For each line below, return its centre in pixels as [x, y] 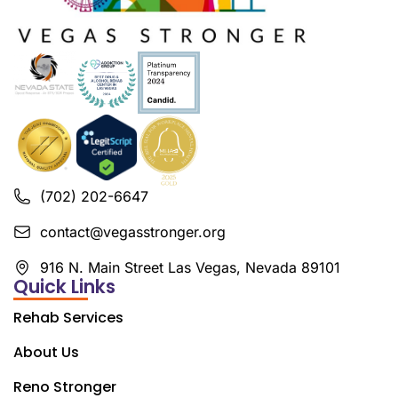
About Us [46, 353]
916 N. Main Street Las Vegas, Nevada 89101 [190, 268]
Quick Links [64, 287]
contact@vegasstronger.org [133, 232]
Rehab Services [68, 318]
